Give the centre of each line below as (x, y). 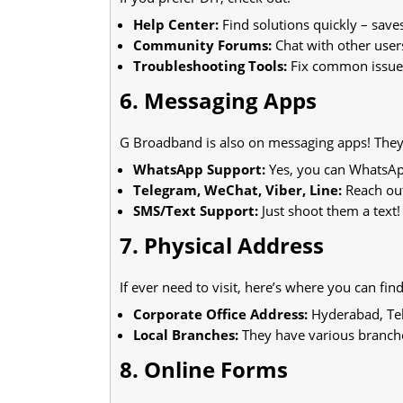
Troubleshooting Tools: (210, 65)
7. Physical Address (222, 245)
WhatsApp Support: (199, 169)
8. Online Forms (204, 369)
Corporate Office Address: (220, 313)
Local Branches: (186, 334)
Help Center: (176, 24)
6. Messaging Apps (218, 100)
